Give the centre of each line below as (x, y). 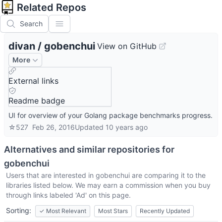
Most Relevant (66, 211)
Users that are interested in (51, 175)
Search (31, 24)
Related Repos (52, 7)
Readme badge (37, 101)
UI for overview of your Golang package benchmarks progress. (111, 115)
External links (33, 81)
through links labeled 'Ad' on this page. (68, 195)
